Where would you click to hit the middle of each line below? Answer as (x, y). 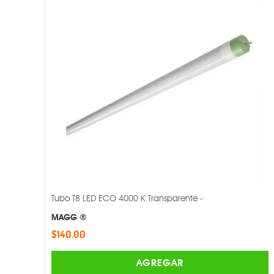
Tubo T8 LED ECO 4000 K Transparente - (127, 198)
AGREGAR (160, 263)
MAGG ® (69, 217)
